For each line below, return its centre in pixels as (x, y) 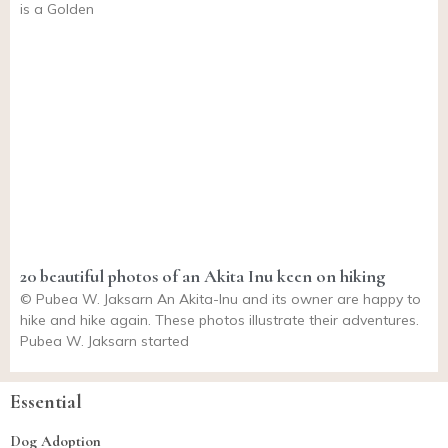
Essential (46, 402)
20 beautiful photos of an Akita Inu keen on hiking (202, 276)
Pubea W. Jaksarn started (104, 341)
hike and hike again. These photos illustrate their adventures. (219, 320)
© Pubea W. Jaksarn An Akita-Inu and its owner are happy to (220, 299)
